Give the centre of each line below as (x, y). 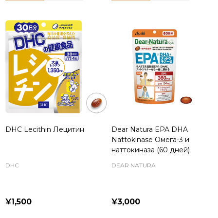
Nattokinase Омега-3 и (150, 140)
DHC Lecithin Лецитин (45, 129)
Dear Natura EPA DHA (150, 129)
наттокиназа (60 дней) (151, 150)
